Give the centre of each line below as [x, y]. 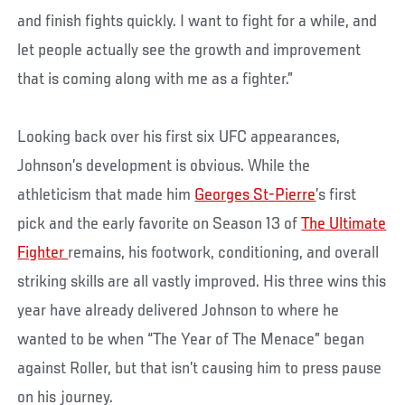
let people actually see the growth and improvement [189, 51]
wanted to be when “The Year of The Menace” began [191, 340]
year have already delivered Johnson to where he [179, 311]
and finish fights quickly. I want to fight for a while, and [198, 22]
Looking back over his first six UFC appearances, [179, 138]
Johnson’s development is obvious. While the [164, 167]
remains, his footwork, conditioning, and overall [224, 254]
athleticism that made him [106, 196]
